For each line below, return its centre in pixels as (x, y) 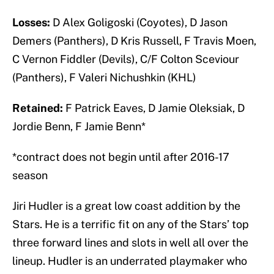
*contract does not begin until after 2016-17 (121, 157)
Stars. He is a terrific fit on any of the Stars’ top (131, 224)
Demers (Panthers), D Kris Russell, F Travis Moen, (134, 41)
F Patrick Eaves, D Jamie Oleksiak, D (155, 108)
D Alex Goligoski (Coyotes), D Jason (140, 23)
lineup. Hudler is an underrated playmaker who (130, 261)
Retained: (39, 108)
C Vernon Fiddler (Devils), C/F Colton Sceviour (126, 59)
